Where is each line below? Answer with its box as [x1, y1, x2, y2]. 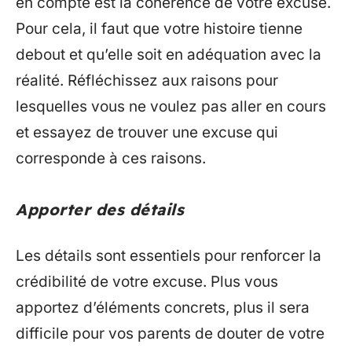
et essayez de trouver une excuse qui [16, 123, 278, 141]
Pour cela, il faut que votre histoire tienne [16, 19, 302, 38]
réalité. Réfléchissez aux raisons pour [16, 71, 278, 90]
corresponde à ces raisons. [16, 148, 206, 167]
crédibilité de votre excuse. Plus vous [16, 273, 278, 291]
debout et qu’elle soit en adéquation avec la [16, 45, 321, 64]
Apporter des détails [16, 199, 184, 219]
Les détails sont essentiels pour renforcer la [16, 247, 321, 265]
